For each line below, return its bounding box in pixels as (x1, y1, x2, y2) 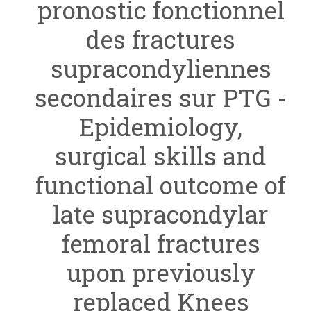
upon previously (66, 256, 255, 288)
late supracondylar (53, 198, 269, 230)
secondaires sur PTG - (35, 81, 287, 113)
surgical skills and (55, 140, 267, 171)
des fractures (86, 23, 235, 55)
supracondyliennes (50, 52, 271, 84)
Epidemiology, (79, 110, 242, 142)
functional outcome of (35, 169, 286, 201)
